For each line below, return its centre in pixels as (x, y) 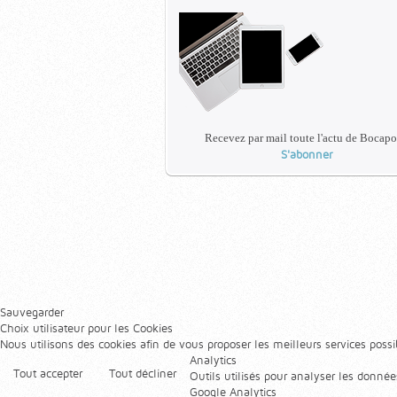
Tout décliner (143, 373)
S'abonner (306, 154)
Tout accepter (48, 373)
